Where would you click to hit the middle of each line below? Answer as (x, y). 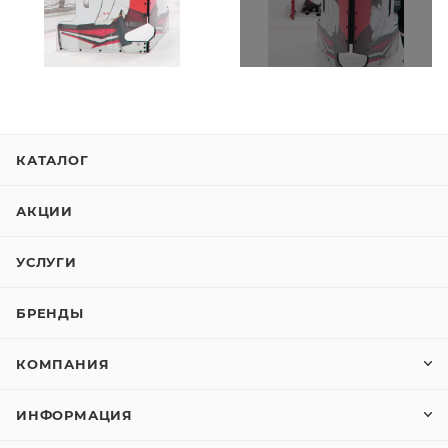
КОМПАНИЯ (63, 364)
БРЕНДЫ (50, 313)
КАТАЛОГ (52, 160)
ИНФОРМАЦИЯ (74, 415)
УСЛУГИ (46, 262)
